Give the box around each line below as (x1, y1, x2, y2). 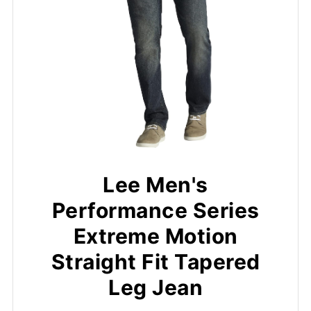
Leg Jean (108, 275, 203, 301)
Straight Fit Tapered (51, 249, 260, 275)
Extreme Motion (73, 224, 238, 249)
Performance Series (51, 198, 260, 224)
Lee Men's (103, 172, 208, 198)
